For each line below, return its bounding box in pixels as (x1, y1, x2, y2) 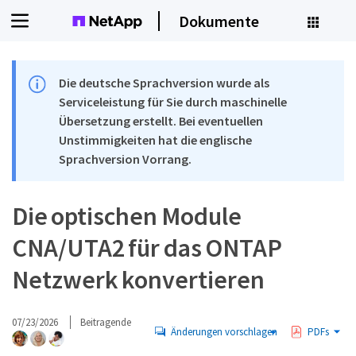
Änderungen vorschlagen (171, 324, 277, 339)
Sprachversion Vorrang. (59, 151, 192, 167)
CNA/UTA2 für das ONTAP (12, 232, 283, 264)
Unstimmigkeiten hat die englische (59, 132, 253, 148)
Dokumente (179, 10, 259, 31)
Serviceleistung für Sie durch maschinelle (59, 94, 288, 110)
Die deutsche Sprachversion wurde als (59, 75, 270, 91)
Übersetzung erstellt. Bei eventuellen (59, 113, 264, 129)
